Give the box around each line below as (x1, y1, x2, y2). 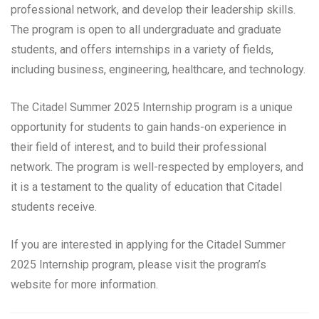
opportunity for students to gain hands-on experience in (11, 120, 286, 135)
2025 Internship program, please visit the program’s (11, 258, 266, 272)
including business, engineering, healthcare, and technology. (11, 63, 305, 77)
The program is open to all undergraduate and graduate (11, 23, 281, 37)
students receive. (11, 200, 97, 214)
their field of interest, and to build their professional (11, 140, 266, 155)
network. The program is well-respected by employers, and (11, 160, 303, 174)
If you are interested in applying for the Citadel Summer (11, 238, 286, 252)
